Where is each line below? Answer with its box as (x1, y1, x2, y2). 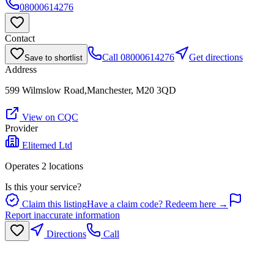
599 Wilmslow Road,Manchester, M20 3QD (5, 85, 176, 96)
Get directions (189, 52, 243, 63)
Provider (5, 123, 38, 134)
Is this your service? (5, 182, 81, 193)
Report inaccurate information (5, 210, 120, 221)
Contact (5, 33, 35, 44)
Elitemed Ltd (22, 140, 72, 151)
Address (5, 64, 37, 75)
